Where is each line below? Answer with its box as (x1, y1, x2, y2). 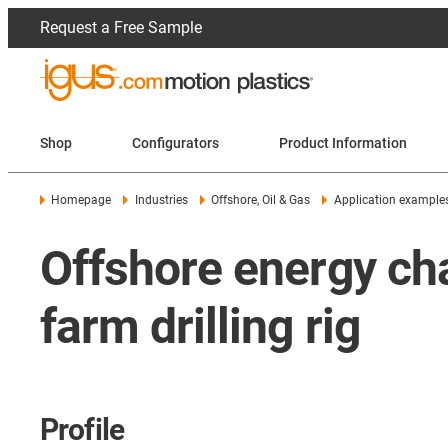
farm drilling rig (40, 298, 360, 355)
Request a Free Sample (40, 18, 202, 37)
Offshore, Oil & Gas (211, 193, 311, 207)
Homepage (51, 193, 112, 207)
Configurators (132, 134, 219, 151)
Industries (134, 193, 188, 207)
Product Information (279, 134, 407, 151)
